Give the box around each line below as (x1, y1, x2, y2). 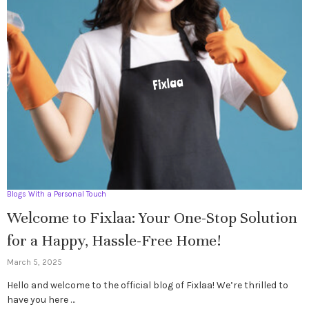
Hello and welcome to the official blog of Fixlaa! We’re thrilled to (7, 279, 288, 291)
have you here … (7, 293, 75, 306)
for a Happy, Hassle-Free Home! (7, 230, 221, 250)
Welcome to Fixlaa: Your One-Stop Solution (7, 208, 297, 227)
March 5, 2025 (7, 257, 62, 267)
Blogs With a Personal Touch (7, 189, 106, 199)
